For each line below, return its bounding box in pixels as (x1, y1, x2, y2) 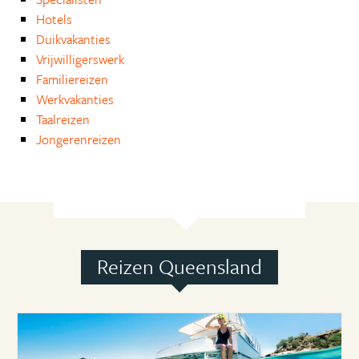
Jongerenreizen (36, 129, 121, 149)
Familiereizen (36, 69, 108, 89)
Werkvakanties (36, 89, 114, 109)
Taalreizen (36, 109, 90, 129)
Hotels (36, 9, 72, 29)
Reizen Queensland (97, 251, 262, 281)
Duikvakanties (36, 29, 111, 49)
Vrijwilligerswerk (36, 49, 124, 69)
